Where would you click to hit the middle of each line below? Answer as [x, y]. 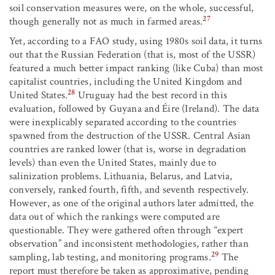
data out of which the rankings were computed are [115, 217]
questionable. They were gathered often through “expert [126, 230]
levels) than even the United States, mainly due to [113, 163]
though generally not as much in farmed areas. [106, 22]
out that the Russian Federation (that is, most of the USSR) [133, 55]
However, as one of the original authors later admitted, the [132, 203]
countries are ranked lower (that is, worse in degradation [128, 149]
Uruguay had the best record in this [151, 95]
